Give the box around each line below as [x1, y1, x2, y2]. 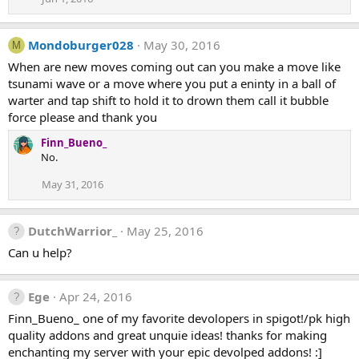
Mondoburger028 [28, 37, 134, 53]
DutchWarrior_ [28, 223, 117, 239]
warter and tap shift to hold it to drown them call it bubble [8, 92, 329, 108]
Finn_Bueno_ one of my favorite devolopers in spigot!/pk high [8, 310, 350, 326]
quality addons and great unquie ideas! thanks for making [8, 327, 327, 343]
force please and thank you [8, 109, 157, 125]
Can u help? [8, 244, 72, 260]
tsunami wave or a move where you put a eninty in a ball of [8, 75, 336, 91]
